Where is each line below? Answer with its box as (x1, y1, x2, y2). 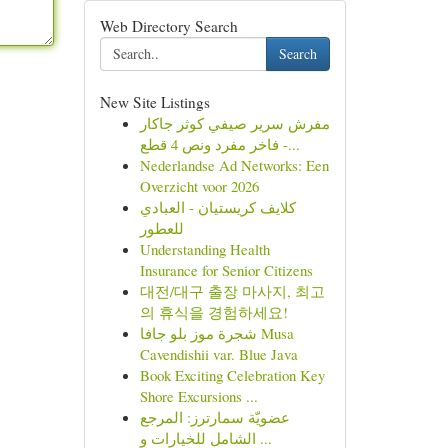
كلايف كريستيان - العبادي (139, 197, 296, 217)
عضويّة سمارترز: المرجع (139, 407, 290, 427)
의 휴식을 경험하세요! (139, 302, 288, 322)
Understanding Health (139, 239, 270, 259)
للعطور (139, 218, 184, 238)
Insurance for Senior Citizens (139, 260, 313, 280)
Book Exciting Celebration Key (139, 365, 325, 385)
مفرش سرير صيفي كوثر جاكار (139, 113, 330, 133)
